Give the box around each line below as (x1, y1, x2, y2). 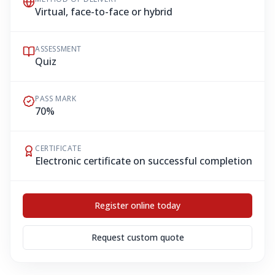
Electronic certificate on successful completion (35, 154, 252, 168)
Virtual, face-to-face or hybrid (35, 5, 172, 18)
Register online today (95, 199, 180, 211)
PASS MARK (35, 93, 77, 104)
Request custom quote (91, 231, 184, 243)
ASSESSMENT (35, 44, 82, 54)
